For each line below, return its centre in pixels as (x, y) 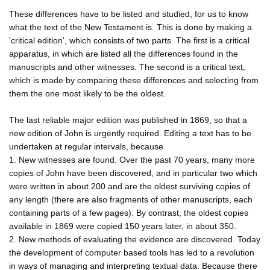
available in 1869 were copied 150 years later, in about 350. (123, 226)
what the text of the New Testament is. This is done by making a (130, 27)
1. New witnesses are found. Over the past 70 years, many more (132, 159)
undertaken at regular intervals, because (86, 146)
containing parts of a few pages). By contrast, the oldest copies (129, 212)
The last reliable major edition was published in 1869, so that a (128, 120)
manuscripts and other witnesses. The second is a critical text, (127, 67)
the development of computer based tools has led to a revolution (132, 252)
